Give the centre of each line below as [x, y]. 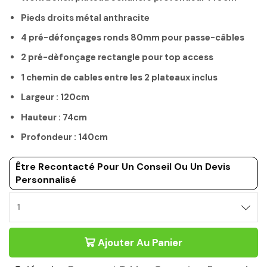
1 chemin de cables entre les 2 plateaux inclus [119, 77]
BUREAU [148, 212]
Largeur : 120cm [55, 97]
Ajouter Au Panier [140, 243]
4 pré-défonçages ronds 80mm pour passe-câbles [133, 38]
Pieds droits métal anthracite [85, 18]
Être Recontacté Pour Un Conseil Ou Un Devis [123, 167]
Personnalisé [46, 180]
